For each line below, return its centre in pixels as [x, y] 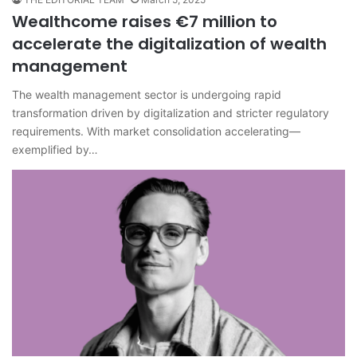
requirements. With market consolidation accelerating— [156, 131]
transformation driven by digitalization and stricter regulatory [171, 112]
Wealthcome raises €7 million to [145, 21]
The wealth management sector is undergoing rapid [147, 94]
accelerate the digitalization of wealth [169, 43]
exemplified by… [55, 149]
